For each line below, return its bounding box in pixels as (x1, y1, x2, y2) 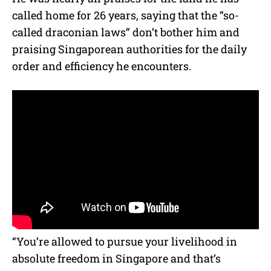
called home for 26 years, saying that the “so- (12, 7, 239, 22)
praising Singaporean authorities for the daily (12, 41, 247, 56)
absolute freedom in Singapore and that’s (12, 251, 221, 266)
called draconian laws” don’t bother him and (12, 24, 240, 39)
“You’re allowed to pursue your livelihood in (12, 234, 237, 249)
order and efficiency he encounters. (12, 58, 191, 73)
